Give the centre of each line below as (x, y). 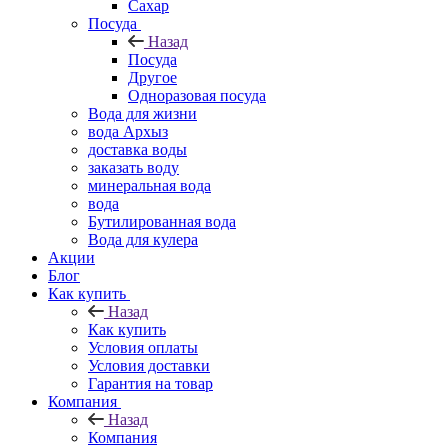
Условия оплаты (143, 347)
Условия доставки (149, 365)
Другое (152, 77)
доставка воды (137, 149)
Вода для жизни (142, 113)
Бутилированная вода (162, 221)
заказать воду (133, 167)
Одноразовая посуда (197, 95)
